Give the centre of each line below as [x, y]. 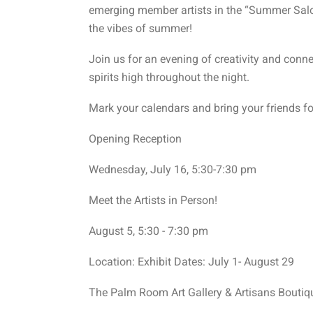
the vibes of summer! [140, 28]
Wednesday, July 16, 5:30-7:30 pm [173, 169]
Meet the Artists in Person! [153, 200]
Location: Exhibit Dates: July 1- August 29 [191, 261]
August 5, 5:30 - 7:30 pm [148, 231]
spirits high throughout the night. [169, 77]
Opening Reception [135, 138]
